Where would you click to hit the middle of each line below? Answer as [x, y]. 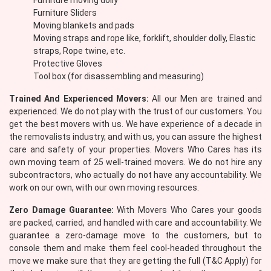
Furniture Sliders [65, 13]
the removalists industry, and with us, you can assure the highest [135, 137]
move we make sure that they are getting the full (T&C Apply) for [135, 261]
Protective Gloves [68, 64]
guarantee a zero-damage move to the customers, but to [135, 235]
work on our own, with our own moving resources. [104, 188]
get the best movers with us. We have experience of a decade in [135, 124]
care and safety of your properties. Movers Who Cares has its [135, 149]
